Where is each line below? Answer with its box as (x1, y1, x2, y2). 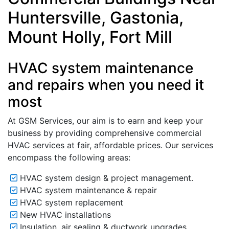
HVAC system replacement (17, 197, 123, 208)
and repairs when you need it (8, 76, 204, 94)
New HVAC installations (17, 210, 111, 220)
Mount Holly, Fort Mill (8, 27, 172, 48)
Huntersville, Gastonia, (8, 8, 184, 28)
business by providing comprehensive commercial (8, 128, 201, 139)
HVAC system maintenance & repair (17, 185, 157, 196)
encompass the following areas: (8, 152, 130, 163)
